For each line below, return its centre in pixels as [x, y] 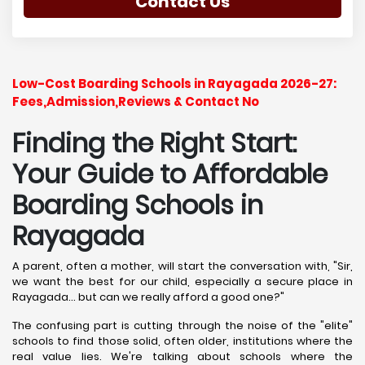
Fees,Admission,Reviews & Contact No [136, 101]
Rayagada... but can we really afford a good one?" [148, 297]
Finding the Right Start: [154, 143]
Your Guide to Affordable [170, 174]
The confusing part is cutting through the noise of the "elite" [182, 325]
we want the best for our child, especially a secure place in [182, 281]
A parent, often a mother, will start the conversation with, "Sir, [182, 266]
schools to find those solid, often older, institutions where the [182, 341]
